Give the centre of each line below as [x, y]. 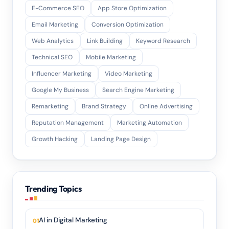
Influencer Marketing [62, 74]
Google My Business [60, 90]
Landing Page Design [121, 139]
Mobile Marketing [111, 57]
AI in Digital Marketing [73, 220]
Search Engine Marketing [138, 90]
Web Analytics [53, 41]
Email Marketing [55, 25]
